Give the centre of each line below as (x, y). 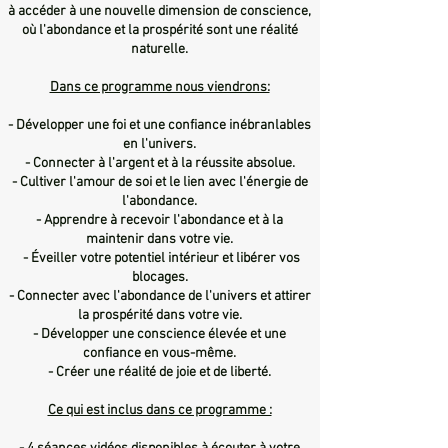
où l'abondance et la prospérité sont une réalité (159, 30)
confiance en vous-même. (159, 353)
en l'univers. (159, 144)
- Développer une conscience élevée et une (159, 334)
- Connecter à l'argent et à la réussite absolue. (159, 163)
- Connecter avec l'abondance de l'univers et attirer (159, 296)
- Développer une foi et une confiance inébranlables (159, 125)
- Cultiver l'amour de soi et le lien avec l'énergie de (159, 182)
